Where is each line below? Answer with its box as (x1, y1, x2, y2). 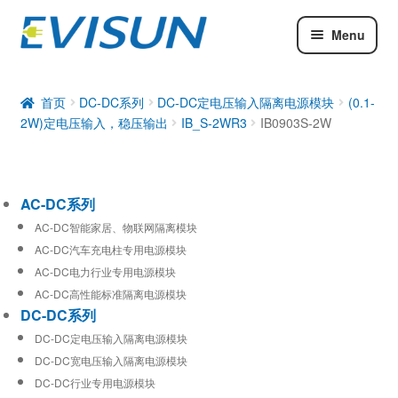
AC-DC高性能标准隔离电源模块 (34, 285, 187, 301)
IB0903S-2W (259, 113, 331, 131)
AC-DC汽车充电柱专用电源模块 (34, 241, 187, 257)
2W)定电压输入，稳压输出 (20, 113, 168, 131)
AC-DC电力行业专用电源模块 (34, 263, 176, 279)
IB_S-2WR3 (180, 113, 247, 131)
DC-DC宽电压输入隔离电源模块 (34, 352, 187, 368)
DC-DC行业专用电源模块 (34, 374, 155, 390)
